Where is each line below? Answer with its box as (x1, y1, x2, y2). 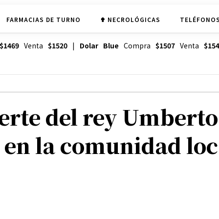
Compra (118, 41, 155, 51)
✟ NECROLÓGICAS (100, 15, 160, 23)
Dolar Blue (79, 41, 119, 51)
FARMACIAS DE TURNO (6, 15, 81, 23)
